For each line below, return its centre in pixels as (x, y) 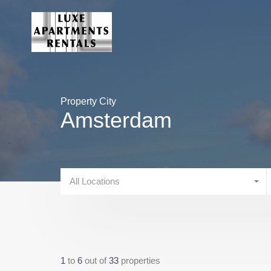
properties (141, 260)
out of (97, 260)
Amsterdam (116, 120)
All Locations (95, 181)
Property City (88, 101)
